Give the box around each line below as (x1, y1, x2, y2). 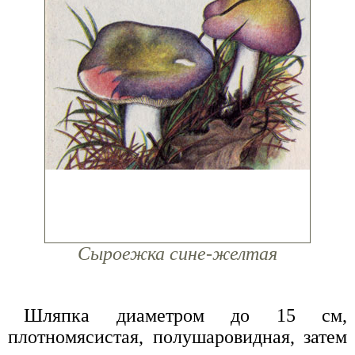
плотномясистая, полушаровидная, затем (8, 326, 347, 348)
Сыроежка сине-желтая (78, 243, 277, 265)
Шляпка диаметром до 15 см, (24, 305, 347, 326)
